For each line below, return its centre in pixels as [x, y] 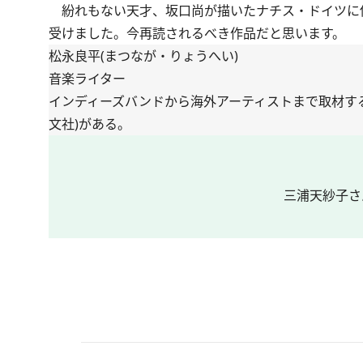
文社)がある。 [90, 124]
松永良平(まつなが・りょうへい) [143, 56]
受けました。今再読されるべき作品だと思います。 [197, 34]
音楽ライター [87, 79]
